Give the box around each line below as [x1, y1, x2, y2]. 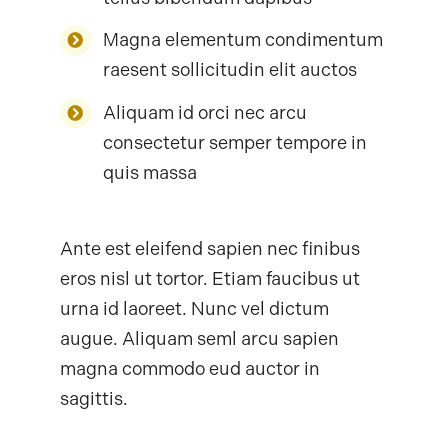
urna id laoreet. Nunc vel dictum [59, 298, 329, 321]
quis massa [103, 161, 198, 184]
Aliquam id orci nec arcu [103, 101, 308, 124]
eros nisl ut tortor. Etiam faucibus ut [59, 268, 360, 291]
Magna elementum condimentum [103, 29, 384, 52]
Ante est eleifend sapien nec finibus [59, 238, 360, 261]
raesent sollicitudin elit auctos [103, 59, 358, 82]
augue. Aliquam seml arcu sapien [59, 328, 339, 351]
